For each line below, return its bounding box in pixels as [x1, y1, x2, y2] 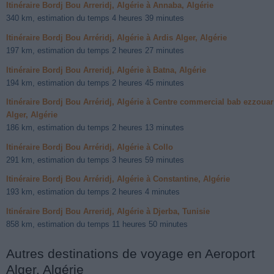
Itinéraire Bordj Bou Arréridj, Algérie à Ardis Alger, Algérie [6, 33, 227, 43]
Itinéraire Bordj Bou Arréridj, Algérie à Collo [6, 142, 173, 152]
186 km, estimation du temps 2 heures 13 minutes [6, 123, 184, 133]
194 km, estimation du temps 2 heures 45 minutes [6, 78, 184, 87]
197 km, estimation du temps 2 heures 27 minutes [6, 46, 184, 56]
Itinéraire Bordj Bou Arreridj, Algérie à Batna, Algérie [6, 65, 206, 75]
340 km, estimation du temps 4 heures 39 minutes [6, 13, 184, 23]
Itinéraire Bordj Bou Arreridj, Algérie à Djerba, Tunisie [6, 206, 210, 216]
